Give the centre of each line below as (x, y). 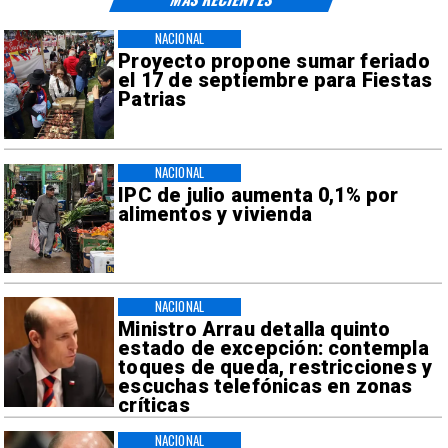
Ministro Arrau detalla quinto (254, 330)
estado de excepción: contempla (273, 349)
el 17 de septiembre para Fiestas (275, 81)
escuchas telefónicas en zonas (265, 387)
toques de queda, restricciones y (275, 368)
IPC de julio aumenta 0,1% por (258, 196)
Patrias (152, 100)
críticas (154, 406)
